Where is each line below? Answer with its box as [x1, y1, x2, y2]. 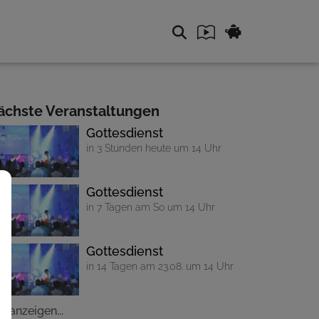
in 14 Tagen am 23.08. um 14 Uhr [86, 260, 234, 273]
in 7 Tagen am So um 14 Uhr [86, 201, 215, 214]
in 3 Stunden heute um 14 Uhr [86, 142, 221, 154]
